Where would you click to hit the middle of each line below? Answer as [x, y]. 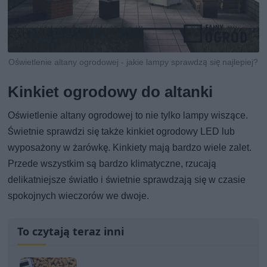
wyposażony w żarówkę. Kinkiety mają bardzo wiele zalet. [130, 147]
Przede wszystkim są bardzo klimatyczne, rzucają [112, 163]
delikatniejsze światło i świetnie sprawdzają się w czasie [127, 179]
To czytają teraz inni [71, 231]
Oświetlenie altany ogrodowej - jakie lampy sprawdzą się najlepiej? [133, 62]
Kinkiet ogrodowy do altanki [111, 91]
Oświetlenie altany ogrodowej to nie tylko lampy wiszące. [128, 115]
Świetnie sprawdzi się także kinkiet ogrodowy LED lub [122, 131]
